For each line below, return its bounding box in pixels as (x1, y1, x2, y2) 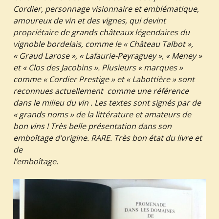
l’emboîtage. (13, 155, 58, 167)
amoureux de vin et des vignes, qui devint (13, 15, 166, 26)
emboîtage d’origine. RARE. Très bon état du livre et (13, 132, 202, 143)
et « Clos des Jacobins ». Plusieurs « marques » (13, 62, 183, 73)
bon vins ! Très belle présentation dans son (13, 120, 172, 131)
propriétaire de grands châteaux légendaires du (13, 26, 190, 38)
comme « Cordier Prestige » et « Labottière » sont (13, 73, 195, 85)
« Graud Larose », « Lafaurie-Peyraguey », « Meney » (13, 50, 202, 61)
